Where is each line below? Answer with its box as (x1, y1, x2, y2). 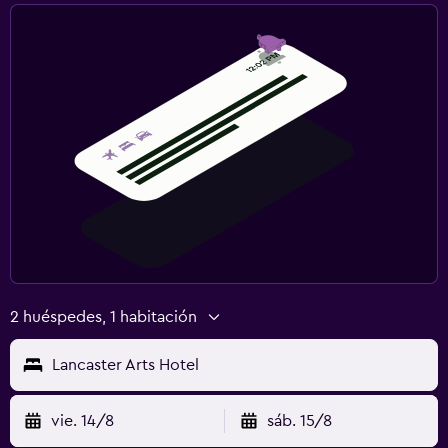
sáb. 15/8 (266, 412, 332, 429)
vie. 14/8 (51, 412, 114, 429)
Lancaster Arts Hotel (52, 356, 199, 373)
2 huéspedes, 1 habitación (10, 308, 197, 325)
